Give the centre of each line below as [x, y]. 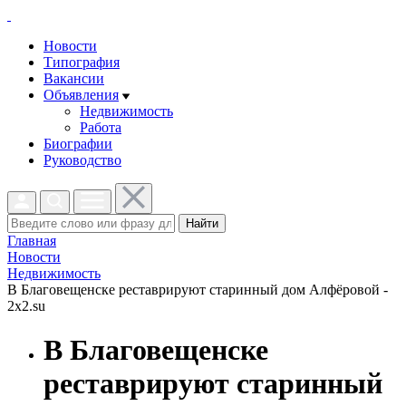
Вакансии [74, 78]
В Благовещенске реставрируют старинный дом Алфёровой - [198, 290]
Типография [82, 62]
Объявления [81, 95]
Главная [32, 241]
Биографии [78, 144]
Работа [101, 127]
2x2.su [26, 306]
